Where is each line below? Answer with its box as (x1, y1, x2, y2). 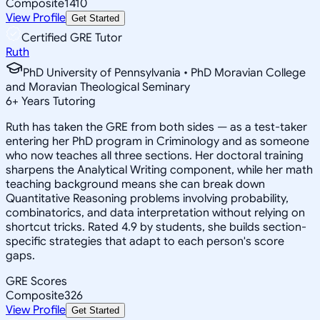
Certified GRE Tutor (21, 30, 122, 45)
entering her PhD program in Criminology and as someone (6, 134, 309, 149)
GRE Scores (6, 274, 67, 289)
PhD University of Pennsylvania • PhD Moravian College (23, 65, 306, 80)
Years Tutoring (19, 94, 96, 109)
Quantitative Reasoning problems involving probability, (6, 191, 289, 206)
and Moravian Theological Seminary (6, 79, 190, 94)
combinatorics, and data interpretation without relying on (6, 205, 305, 220)
